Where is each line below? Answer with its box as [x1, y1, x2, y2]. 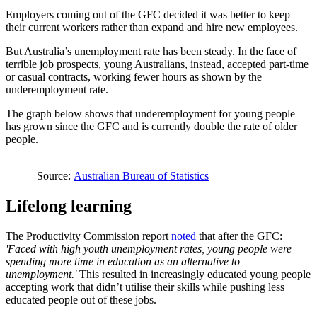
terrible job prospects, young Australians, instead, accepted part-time [6, 57, 309, 70]
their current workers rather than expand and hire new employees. [6, 21, 298, 33]
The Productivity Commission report [6, 229, 171, 242]
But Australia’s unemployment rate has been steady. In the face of [6, 45, 296, 57]
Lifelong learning [6, 196, 136, 215]
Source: [34, 169, 74, 182]
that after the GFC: [199, 229, 282, 242]
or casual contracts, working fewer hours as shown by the [6, 70, 262, 83]
